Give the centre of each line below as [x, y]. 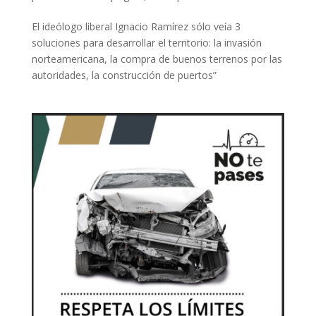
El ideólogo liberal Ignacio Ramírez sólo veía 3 [136, 26]
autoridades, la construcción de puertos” [124, 75]
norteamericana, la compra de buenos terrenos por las [157, 59]
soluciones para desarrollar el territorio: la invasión [146, 42]
